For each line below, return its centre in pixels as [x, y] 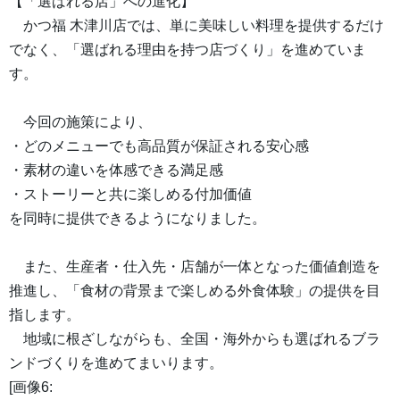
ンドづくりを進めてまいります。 [116, 363]
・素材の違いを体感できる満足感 [116, 171]
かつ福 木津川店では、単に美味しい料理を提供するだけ [196, 26]
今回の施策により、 [80, 122]
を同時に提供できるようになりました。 [137, 219]
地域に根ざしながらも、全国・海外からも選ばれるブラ [195, 339]
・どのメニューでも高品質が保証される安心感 [159, 146]
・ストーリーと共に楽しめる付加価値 [130, 195]
